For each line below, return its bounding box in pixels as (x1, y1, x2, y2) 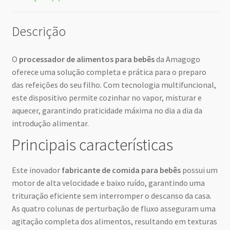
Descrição (11, 23, 66, 40)
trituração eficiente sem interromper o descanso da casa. (11, 190, 212, 201)
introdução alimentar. (11, 118, 89, 129)
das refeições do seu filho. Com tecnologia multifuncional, (11, 80, 216, 90)
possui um (180, 164, 218, 175)
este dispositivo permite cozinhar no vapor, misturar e (11, 92, 202, 103)
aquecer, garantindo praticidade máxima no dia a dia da (11, 105, 202, 116)
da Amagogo (154, 54, 200, 65)
